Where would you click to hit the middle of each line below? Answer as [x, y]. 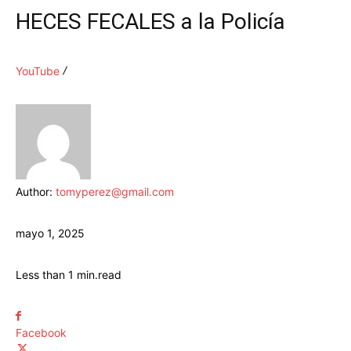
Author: [36, 192]
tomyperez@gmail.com [115, 192]
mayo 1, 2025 [50, 233]
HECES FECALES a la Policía [150, 22]
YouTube [38, 71]
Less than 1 [45, 275]
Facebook [41, 333]
